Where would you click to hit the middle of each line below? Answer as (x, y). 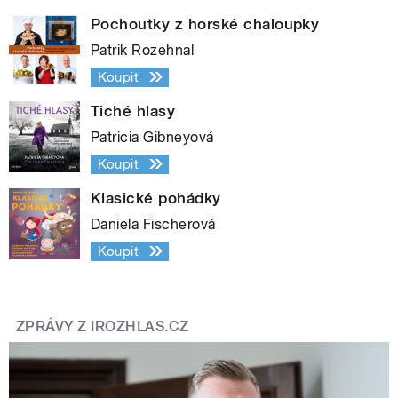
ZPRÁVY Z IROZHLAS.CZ (103, 326)
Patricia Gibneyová (152, 137)
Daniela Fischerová (153, 224)
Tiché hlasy (133, 111)
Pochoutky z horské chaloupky (205, 24)
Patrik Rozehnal (143, 50)
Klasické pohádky (156, 198)
